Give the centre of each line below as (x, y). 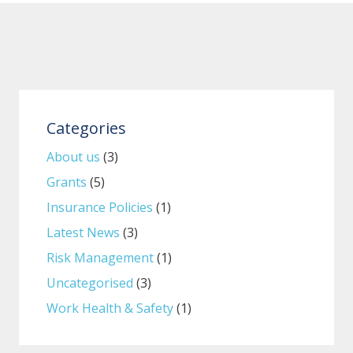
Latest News (83, 232)
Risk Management (100, 257)
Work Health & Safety (110, 308)
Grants (67, 182)
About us (73, 156)
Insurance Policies (100, 207)
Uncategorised (90, 282)
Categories (86, 128)
